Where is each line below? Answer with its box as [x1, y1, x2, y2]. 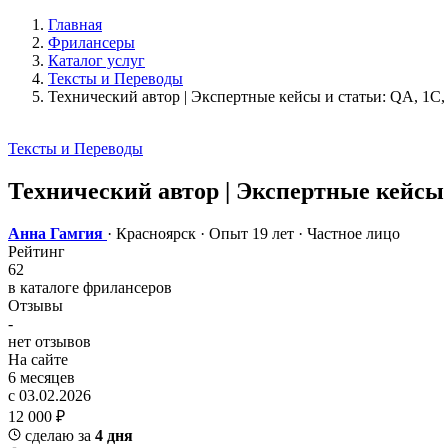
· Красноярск [107, 224, 196, 242]
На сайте [8, 350, 68, 368]
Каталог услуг [48, 52, 145, 69]
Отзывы [8, 296, 63, 314]
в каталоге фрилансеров [8, 278, 172, 296]
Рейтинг [8, 242, 65, 260]
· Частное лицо [298, 224, 400, 242]
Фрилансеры [48, 34, 135, 51]
